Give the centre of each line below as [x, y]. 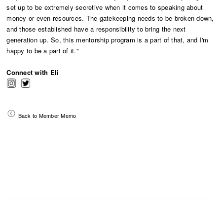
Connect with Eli [33, 72]
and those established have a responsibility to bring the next [96, 29]
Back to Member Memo [47, 116]
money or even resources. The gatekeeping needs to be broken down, [110, 18]
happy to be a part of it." [43, 50]
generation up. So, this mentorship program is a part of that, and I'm [108, 39]
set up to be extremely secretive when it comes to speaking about [105, 7]
